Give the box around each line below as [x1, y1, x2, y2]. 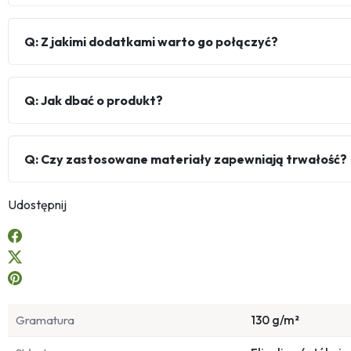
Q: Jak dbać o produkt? [24, 92, 163, 109]
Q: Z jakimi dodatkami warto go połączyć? [24, 34, 278, 50]
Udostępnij [8, 197, 67, 213]
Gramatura [16, 313, 74, 328]
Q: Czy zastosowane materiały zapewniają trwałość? [24, 151, 347, 168]
